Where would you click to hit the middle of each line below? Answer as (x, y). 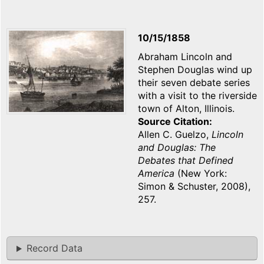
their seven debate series (194, 83)
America (158, 174)
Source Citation (174, 122)
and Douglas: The (177, 148)
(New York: (202, 174)
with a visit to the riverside (197, 96)
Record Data (54, 248)
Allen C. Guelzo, (175, 135)
